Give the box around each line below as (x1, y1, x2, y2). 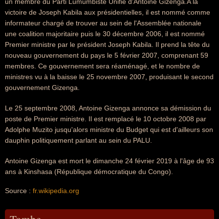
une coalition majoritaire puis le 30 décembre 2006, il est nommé (5, 30, 205, 38)
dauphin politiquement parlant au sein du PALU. (5, 136, 152, 144)
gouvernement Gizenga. (5, 84, 80, 91)
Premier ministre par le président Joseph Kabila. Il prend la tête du (5, 41, 210, 48)
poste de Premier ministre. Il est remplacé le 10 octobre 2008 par (5, 115, 206, 123)
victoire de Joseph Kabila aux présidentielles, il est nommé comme (5, 8, 210, 16)
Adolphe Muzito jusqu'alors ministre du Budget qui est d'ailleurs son (5, 126, 213, 133)
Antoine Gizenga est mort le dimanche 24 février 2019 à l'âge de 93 (5, 157, 214, 165)
